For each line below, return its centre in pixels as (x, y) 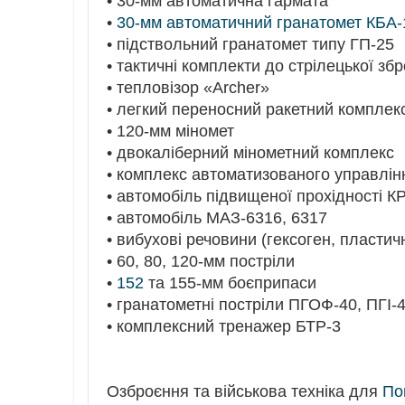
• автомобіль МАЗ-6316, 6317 (217, 217)
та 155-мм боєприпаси (230, 283)
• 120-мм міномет (170, 131)
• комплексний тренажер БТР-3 (224, 326)
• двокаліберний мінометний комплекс (250, 152)
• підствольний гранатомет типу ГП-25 (250, 44)
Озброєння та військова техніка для (245, 391)
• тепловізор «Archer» (188, 87)
